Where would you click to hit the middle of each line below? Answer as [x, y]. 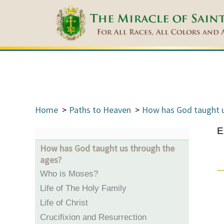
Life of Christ [64, 203]
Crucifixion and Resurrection [93, 217]
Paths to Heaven [100, 110]
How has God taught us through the [107, 148]
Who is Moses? [69, 174]
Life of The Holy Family [83, 188]
